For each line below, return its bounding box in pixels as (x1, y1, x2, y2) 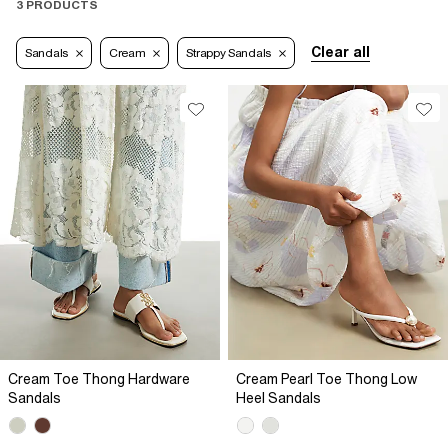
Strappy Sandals (186, 46, 271, 61)
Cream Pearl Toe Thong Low (236, 371, 417, 388)
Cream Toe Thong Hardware (8, 371, 190, 388)
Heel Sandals (236, 390, 321, 407)
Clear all (310, 44, 370, 61)
